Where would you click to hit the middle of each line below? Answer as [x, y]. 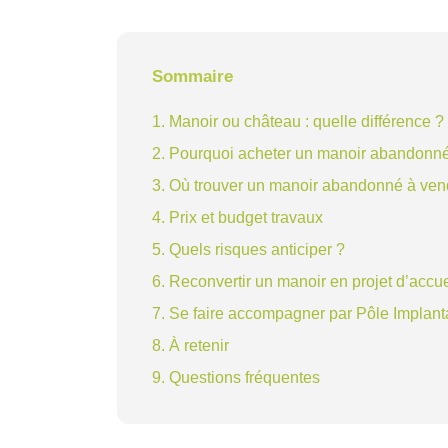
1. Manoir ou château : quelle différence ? [298, 121]
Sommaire [192, 76]
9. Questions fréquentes [236, 377]
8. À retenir [190, 345]
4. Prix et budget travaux [237, 217]
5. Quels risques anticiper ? [248, 249]
